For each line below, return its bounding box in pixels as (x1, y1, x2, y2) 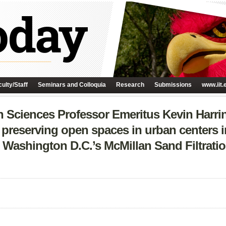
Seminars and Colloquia (38, 81, 106, 88)
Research (116, 81, 144, 88)
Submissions (154, 81, 192, 88)
